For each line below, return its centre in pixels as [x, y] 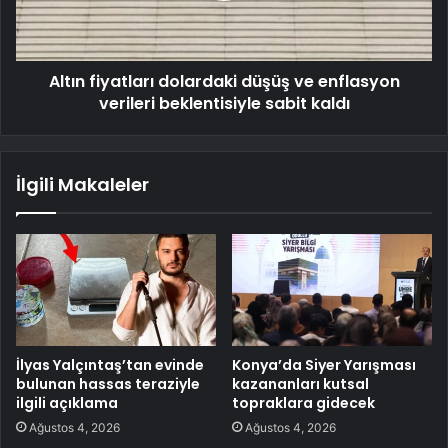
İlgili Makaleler [82, 184]
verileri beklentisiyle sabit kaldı [224, 103]
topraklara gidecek [303, 403]
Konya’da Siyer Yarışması [324, 365]
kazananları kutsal [300, 384]
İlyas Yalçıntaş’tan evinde [110, 365]
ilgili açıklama [67, 403]
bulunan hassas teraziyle [108, 384]
